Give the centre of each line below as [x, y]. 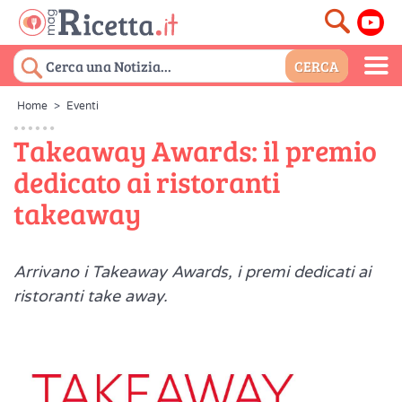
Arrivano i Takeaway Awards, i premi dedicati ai [192, 272]
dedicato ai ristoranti [147, 182]
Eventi [83, 106]
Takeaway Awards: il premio [195, 150]
